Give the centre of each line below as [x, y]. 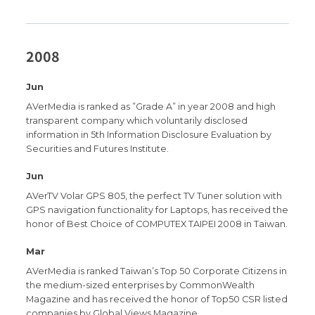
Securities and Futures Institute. [98, 148]
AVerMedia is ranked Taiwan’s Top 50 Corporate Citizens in [157, 271]
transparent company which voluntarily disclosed [137, 120]
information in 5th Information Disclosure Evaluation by [149, 134]
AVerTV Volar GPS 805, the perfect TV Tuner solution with [154, 195]
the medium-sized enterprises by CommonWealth [141, 285]
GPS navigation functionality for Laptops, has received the [157, 210]
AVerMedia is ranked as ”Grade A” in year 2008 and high [151, 106]
